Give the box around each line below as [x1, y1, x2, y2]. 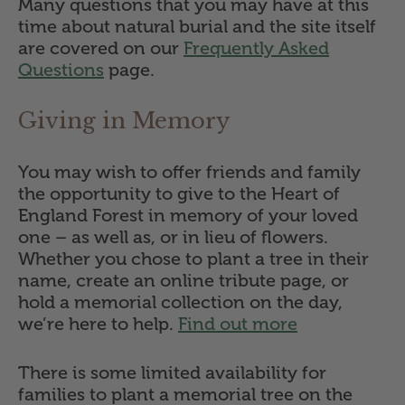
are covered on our [18, 37, 184, 60]
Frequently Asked [184, 37, 329, 60]
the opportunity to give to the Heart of [18, 183, 340, 205]
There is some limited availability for [18, 362, 326, 384]
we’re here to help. [18, 313, 178, 335]
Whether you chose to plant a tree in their [18, 248, 369, 270]
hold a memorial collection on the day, [18, 291, 343, 314]
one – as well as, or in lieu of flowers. [18, 226, 328, 249]
